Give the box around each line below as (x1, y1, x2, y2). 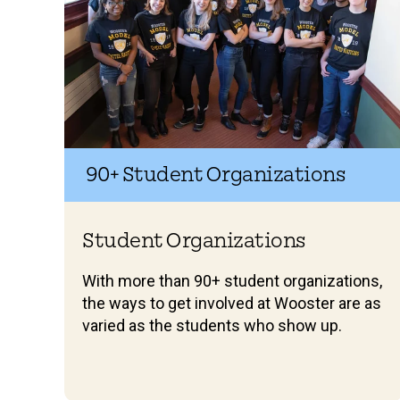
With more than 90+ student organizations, (82, 271, 382, 290)
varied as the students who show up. (82, 316, 342, 335)
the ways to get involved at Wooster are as (82, 294, 381, 312)
